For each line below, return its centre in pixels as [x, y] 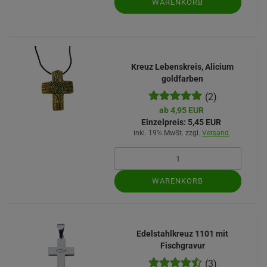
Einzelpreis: [164, 122]
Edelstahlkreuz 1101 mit [183, 234]
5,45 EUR [204, 122]
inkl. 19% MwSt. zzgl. [168, 133]
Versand [216, 133]
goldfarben [183, 79]
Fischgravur [182, 246]
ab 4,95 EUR [181, 110]
